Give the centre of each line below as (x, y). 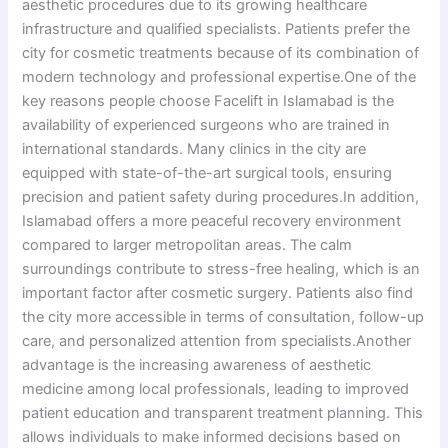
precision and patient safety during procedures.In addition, (221, 197)
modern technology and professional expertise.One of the (219, 77)
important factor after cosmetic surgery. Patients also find (218, 293)
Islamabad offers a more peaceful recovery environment (212, 221)
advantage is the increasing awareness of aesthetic (197, 365)
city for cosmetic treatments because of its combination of (221, 53)
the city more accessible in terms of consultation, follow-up (223, 317)
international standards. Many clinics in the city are (194, 149)
